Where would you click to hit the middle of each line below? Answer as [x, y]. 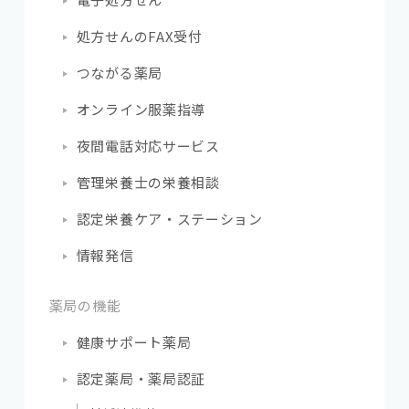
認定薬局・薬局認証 [141, 379]
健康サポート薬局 [134, 342]
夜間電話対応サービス [148, 146]
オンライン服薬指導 [141, 110]
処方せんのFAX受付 [139, 37]
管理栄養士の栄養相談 [148, 183]
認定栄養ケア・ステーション [169, 219]
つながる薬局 [119, 73]
